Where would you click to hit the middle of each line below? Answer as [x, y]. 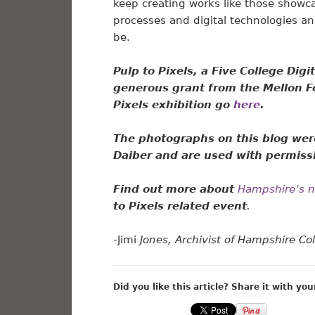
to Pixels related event [180, 206]
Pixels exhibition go [171, 105]
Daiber [132, 156]
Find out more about [173, 189]
